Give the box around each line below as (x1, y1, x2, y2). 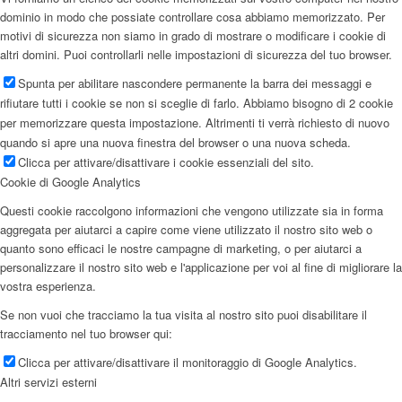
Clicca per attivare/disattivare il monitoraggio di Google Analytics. (18, 353, 357, 371)
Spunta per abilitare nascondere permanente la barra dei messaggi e (18, 74, 371, 92)
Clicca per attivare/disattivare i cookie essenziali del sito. (18, 153, 314, 170)
